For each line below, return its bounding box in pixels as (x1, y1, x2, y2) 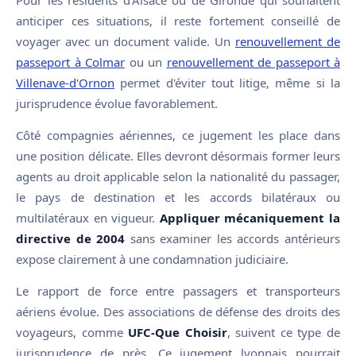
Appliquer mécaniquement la (159, 209, 341, 226)
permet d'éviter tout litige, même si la (114, 74, 340, 91)
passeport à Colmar (16, 53, 125, 70)
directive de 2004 (16, 230, 126, 246)
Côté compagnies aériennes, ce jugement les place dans (16, 126, 340, 143)
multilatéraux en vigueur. (16, 209, 160, 226)
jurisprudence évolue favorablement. (16, 95, 218, 111)
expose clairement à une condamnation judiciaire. (16, 250, 288, 267)
